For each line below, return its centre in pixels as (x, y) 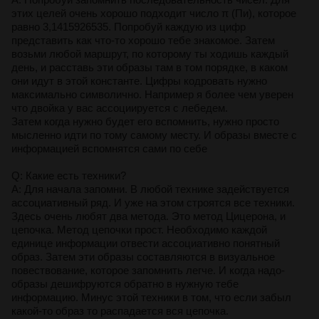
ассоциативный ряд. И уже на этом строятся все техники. (153, 202)
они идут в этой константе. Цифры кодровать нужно (139, 80)
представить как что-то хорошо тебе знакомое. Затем (143, 40)
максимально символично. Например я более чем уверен (152, 94)
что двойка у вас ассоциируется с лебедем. (120, 108)
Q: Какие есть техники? (69, 175)
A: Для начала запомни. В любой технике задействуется (150, 189)
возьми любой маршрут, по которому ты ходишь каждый (150, 53)
